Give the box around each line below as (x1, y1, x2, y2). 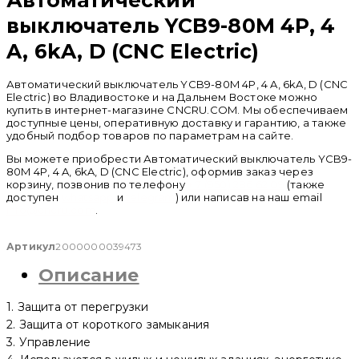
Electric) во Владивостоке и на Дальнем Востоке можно (6, 90, 318, 103)
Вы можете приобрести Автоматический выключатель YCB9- (6, 151, 353, 165)
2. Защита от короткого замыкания (6, 317, 210, 332)
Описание (38, 264, 139, 286)
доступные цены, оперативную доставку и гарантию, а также (6, 115, 347, 129)
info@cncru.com (6, 203, 95, 216)
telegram (126, 190, 175, 204)
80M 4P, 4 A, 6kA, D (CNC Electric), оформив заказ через (6, 164, 313, 178)
